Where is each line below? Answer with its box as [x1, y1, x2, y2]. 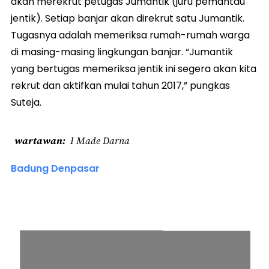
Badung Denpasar [11, 162, 100, 176]
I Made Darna [70, 134, 130, 148]
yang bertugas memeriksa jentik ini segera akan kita [11, 62, 256, 76]
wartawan [14, 134, 62, 148]
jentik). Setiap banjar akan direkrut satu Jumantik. [11, 11, 244, 26]
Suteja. [11, 95, 41, 110]
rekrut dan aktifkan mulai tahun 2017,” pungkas [11, 79, 230, 93]
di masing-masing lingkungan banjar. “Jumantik [11, 45, 233, 59]
